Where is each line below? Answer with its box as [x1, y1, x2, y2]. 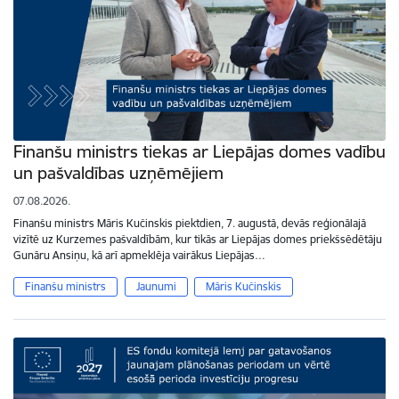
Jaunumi [135, 280, 176, 294]
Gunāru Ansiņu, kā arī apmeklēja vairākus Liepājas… [13, 248, 265, 263]
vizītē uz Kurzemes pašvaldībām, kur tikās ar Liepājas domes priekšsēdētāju [13, 232, 382, 247]
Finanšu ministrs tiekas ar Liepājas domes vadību [13, 141, 386, 163]
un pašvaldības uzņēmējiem [13, 162, 224, 184]
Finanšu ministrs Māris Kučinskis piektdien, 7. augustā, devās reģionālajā [13, 216, 366, 231]
